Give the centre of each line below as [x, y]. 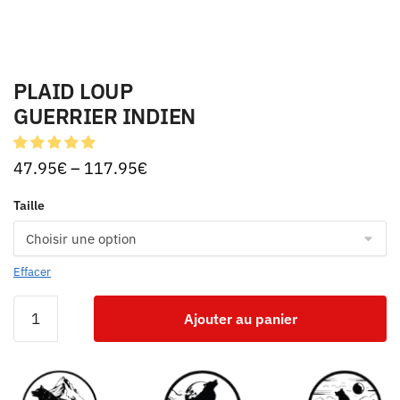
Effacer [32, 271]
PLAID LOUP [73, 91]
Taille [29, 205]
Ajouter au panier [240, 318]
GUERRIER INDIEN [104, 116]
